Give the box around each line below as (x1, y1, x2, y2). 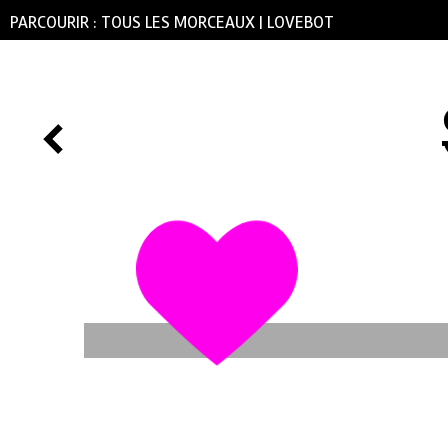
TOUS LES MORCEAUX (101, 12, 255, 33)
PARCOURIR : (10, 12, 101, 33)
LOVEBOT (267, 12, 334, 33)
